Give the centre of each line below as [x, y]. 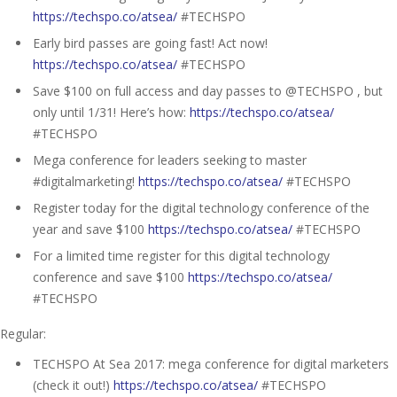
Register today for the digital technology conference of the [201, 207]
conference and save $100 [110, 276]
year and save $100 [90, 229]
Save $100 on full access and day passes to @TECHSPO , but [208, 90]
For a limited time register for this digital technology [181, 255]
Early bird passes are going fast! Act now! [150, 43]
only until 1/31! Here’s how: [111, 112]
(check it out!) [73, 385]
